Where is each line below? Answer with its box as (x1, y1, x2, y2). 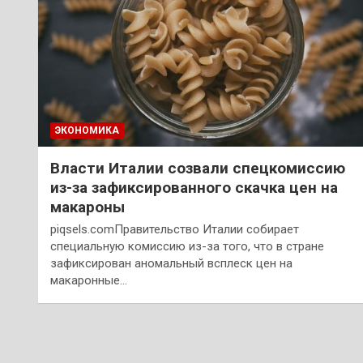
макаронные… (50, 272, 127, 288)
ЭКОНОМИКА (55, 124, 119, 136)
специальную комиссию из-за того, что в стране (50, 238, 324, 254)
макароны (50, 197, 125, 216)
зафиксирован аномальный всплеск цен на (50, 255, 293, 271)
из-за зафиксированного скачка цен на (50, 177, 338, 197)
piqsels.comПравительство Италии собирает (50, 221, 299, 237)
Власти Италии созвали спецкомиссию (50, 158, 345, 177)
